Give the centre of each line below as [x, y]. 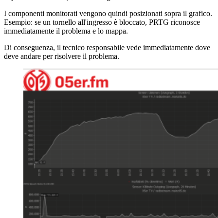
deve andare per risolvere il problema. [62, 56]
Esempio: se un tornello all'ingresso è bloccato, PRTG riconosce [102, 22]
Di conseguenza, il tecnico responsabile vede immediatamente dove [107, 47]
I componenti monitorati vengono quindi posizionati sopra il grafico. [108, 13]
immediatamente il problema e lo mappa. [66, 31]
